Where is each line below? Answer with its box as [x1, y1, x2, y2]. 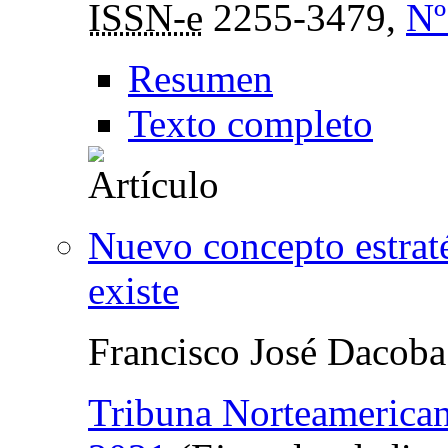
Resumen [128, 56, 273, 100]
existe [88, 268, 179, 312]
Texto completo [128, 101, 373, 145]
